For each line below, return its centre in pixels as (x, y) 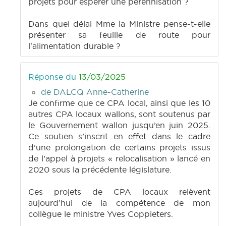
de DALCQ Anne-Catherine (95, 92)
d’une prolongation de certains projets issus (119, 148)
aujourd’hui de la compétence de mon (119, 203)
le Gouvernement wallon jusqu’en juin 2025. (119, 125)
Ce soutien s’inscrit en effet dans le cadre (119, 136)
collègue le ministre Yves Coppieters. (101, 214)
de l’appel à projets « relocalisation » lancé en (119, 159)
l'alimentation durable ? (74, 46)
